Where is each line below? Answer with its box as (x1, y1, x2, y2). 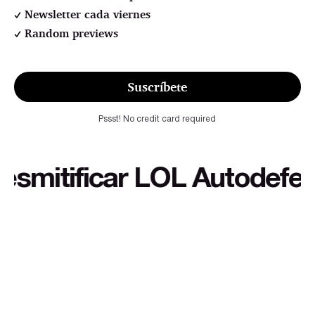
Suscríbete (127, 78, 188, 94)
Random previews (25, 26, 119, 41)
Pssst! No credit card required (98, 115, 217, 124)
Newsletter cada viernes (25, 6, 151, 21)
